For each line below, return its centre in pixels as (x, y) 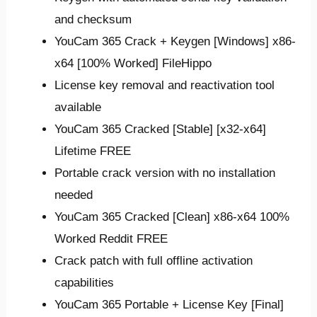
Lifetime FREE (93, 151)
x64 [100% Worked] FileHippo (133, 64)
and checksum (93, 20)
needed (74, 195)
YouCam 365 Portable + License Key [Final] (169, 305)
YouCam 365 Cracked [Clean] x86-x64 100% (172, 217)
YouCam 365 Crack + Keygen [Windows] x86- (175, 42)
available (78, 108)
